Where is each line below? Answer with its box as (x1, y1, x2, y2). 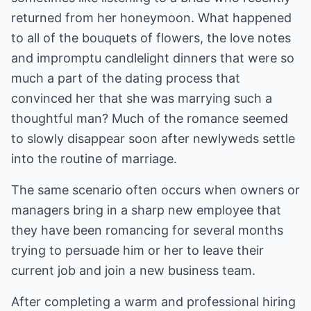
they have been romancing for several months (11, 223, 283, 237)
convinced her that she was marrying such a (11, 91, 272, 106)
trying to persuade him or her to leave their (11, 243, 264, 258)
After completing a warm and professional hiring (11, 294, 296, 309)
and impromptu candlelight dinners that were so (11, 51, 294, 65)
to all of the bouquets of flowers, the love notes (11, 31, 291, 45)
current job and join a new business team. (11, 263, 255, 278)
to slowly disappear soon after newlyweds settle (11, 131, 295, 146)
